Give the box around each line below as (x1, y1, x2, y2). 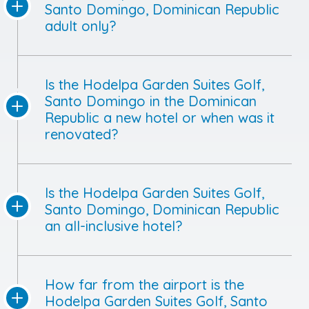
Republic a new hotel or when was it (45, 108, 275, 126)
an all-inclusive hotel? (45, 217, 182, 235)
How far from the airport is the (45, 275, 244, 293)
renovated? (45, 125, 118, 143)
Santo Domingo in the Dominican (45, 92, 257, 110)
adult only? (45, 17, 116, 34)
